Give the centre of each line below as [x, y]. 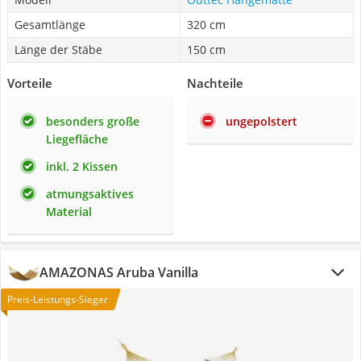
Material [69, 212]
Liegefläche [77, 139]
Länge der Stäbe [58, 50]
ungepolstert [261, 121]
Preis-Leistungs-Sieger [58, 299]
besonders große [93, 121]
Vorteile [30, 83]
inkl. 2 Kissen [82, 166]
